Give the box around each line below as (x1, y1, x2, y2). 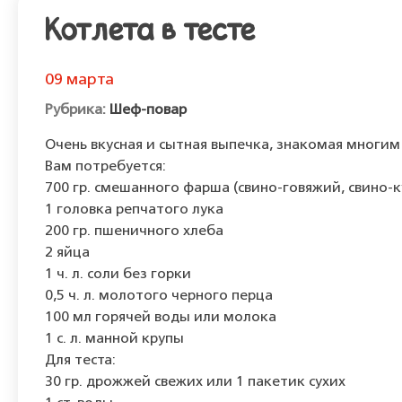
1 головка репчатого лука (45, 203, 223, 217)
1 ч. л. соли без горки (45, 267, 191, 282)
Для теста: (45, 354, 116, 368)
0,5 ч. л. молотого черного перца (45, 289, 273, 303)
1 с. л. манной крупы (45, 332, 184, 346)
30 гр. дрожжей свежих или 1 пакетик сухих (45, 375, 345, 389)
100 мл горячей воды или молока (45, 310, 276, 325)
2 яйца (45, 246, 90, 260)
